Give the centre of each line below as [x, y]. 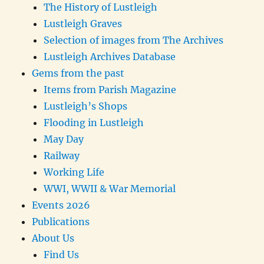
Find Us [62, 255]
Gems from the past [78, 73]
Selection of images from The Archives [134, 40]
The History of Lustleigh [101, 7]
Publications [61, 222]
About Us [53, 238]
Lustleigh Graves [83, 24]
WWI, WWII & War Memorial [110, 189]
